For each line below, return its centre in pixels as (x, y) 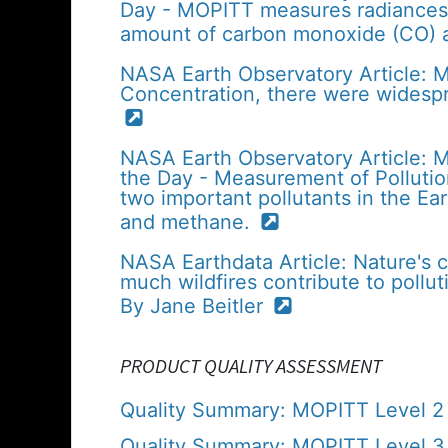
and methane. (188, 221)
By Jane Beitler (194, 305)
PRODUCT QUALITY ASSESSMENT (251, 365)
